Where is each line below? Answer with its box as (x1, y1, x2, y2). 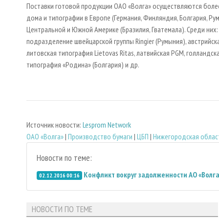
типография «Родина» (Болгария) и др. (26, 60, 139, 70)
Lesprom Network (83, 119, 131, 130)
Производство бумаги (68, 131, 132, 141)
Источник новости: (26, 119, 83, 130)
